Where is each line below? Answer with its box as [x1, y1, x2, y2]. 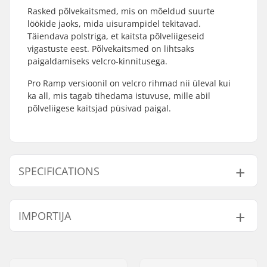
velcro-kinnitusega [92, 55, 165, 67]
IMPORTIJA [18, 209, 71, 223]
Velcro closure [142, 194, 198, 206]
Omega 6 [88, 254, 120, 265]
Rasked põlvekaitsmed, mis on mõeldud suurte [27, 5, 215, 17]
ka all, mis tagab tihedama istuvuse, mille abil [27, 90, 210, 101]
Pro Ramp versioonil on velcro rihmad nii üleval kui [27, 77, 231, 89]
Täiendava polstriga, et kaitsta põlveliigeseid [27, 30, 204, 42]
